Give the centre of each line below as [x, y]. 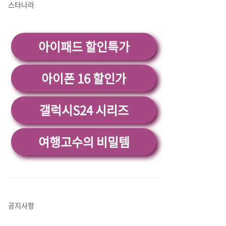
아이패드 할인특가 [84, 46]
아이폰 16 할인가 [84, 78]
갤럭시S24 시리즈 [84, 110]
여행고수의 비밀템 [84, 142]
